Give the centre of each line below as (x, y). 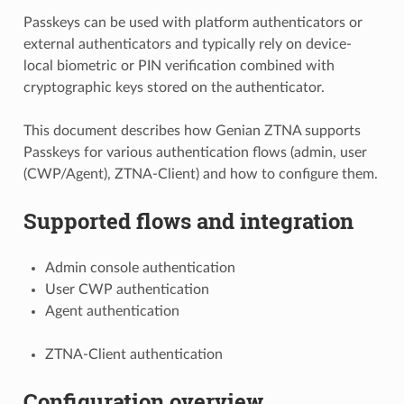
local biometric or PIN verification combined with (179, 65)
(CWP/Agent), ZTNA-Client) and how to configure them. (200, 174)
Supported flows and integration (188, 220)
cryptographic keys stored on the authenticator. (174, 87)
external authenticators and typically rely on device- (187, 44)
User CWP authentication (127, 289)
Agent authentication (112, 311)
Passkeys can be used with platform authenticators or (193, 22)
